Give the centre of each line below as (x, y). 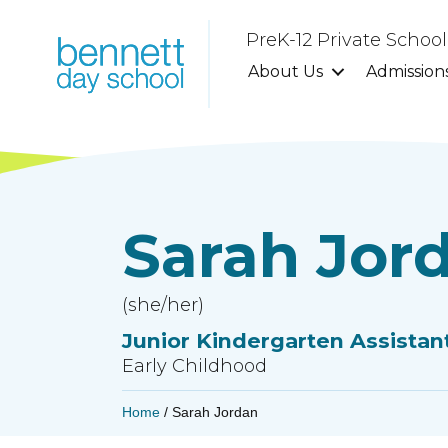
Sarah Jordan (215, 411)
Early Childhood (194, 365)
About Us (285, 71)
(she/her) (163, 304)
